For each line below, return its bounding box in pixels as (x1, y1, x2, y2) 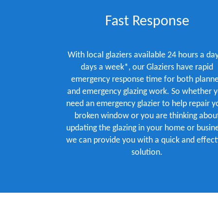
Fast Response (105, 14, 189, 29)
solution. (131, 148, 163, 157)
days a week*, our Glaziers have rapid (81, 63, 213, 72)
